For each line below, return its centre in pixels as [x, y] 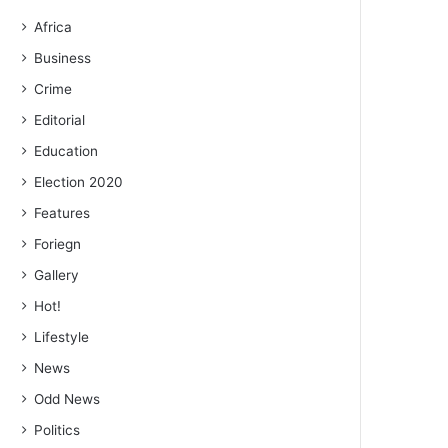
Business [63, 58]
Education [66, 151]
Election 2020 [79, 182]
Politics [57, 430]
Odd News [67, 399]
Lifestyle [62, 337]
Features [62, 213]
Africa [53, 27]
